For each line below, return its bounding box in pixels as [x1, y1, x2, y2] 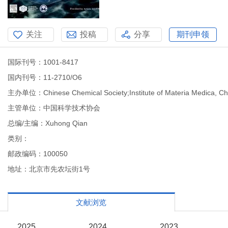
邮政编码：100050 [8, 150, 68, 158]
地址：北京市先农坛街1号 [8, 165, 90, 173]
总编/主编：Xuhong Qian [8, 119, 88, 127]
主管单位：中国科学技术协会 [8, 104, 100, 112]
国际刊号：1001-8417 [8, 58, 78, 66]
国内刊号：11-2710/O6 [8, 73, 82, 81]
